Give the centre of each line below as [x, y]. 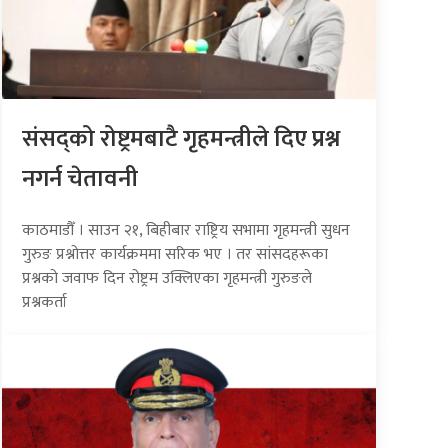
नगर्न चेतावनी [80, 178]
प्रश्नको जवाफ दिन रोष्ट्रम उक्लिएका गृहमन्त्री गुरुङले [167, 278]
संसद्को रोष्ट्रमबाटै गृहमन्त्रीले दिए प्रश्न [181, 138]
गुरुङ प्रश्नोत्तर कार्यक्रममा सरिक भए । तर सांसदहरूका [175, 254]
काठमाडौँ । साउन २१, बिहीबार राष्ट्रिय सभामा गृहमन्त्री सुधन [186, 230]
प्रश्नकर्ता [45, 302]
